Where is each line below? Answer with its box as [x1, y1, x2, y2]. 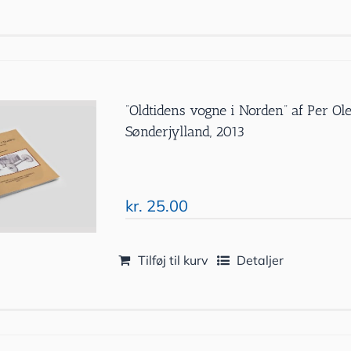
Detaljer [237, 252, 284, 268]
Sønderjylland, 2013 [125, 123, 245, 140]
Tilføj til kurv [138, 252, 209, 268]
